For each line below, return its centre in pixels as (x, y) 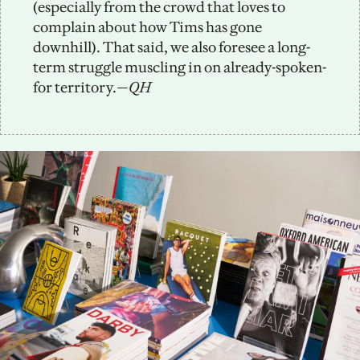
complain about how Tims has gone (147, 27)
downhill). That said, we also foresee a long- (172, 47)
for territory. (75, 87)
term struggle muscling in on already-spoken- (180, 67)
